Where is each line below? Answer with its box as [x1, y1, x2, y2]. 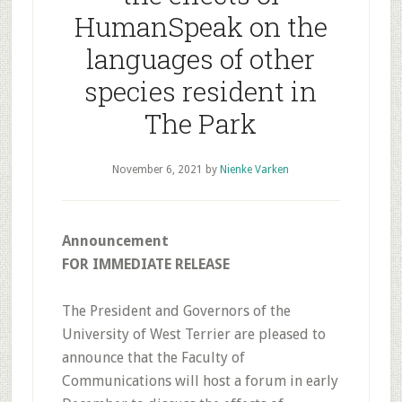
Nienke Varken [220, 163, 290, 176]
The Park [144, 106, 258, 141]
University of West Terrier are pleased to [61, 326, 326, 343]
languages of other [86, 41, 316, 76]
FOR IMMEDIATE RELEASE [61, 256, 230, 273]
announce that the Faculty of [61, 349, 245, 366]
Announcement [61, 232, 169, 249]
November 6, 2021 [112, 163, 204, 176]
